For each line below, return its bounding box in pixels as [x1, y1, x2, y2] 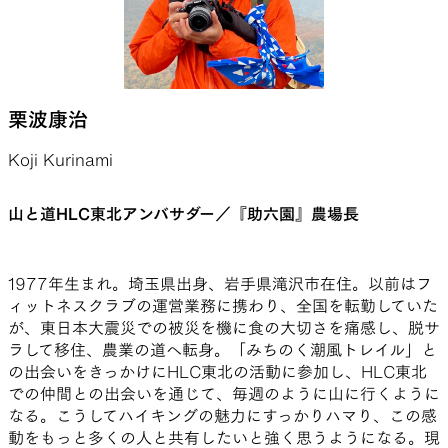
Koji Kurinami [8, 151, 113, 168]
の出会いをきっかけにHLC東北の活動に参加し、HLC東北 [8, 363, 427, 380]
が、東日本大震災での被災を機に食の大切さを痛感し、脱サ [8, 319, 440, 336]
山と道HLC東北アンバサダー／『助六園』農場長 [8, 205, 359, 222]
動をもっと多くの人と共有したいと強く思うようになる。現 [8, 429, 440, 446]
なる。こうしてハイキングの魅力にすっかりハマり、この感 [8, 407, 437, 424]
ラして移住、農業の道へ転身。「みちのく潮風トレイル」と [8, 341, 437, 358]
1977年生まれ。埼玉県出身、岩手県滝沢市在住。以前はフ [8, 275, 432, 292]
